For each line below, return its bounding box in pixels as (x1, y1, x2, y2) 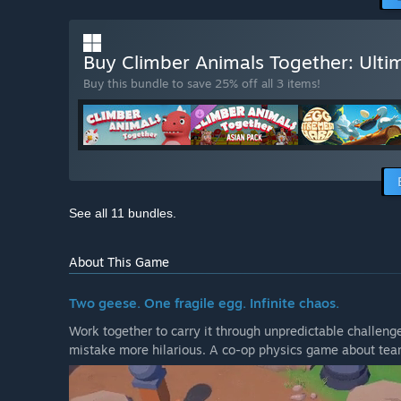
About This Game (69, 254, 169, 270)
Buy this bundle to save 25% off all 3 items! (83, 76, 320, 91)
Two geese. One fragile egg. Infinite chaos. (69, 294, 339, 312)
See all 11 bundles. (69, 206, 176, 221)
